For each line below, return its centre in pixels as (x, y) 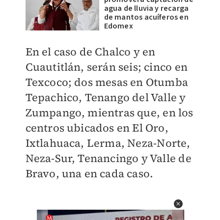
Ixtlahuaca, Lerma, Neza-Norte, (108, 143)
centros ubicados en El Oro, (97, 128)
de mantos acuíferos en (146, 17)
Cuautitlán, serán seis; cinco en (106, 67)
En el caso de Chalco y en (90, 52)
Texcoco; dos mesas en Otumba (107, 82)
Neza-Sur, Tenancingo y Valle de (108, 158)
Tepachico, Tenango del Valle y (106, 97)
